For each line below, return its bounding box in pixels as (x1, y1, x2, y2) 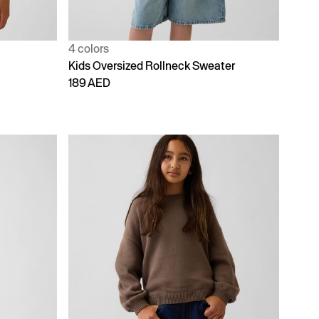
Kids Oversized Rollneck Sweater (68, 58, 235, 73)
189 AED (68, 75, 110, 90)
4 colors (68, 41, 109, 56)
